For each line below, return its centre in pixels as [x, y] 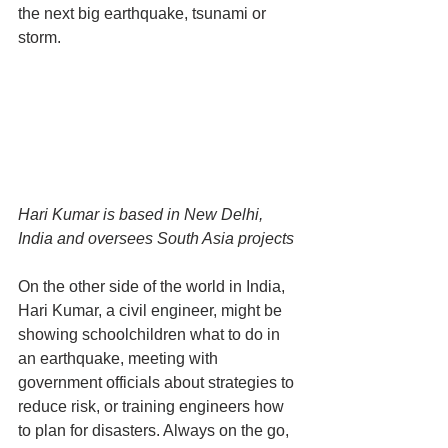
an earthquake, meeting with [120, 359]
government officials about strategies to [158, 383]
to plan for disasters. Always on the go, [155, 431]
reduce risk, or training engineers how [153, 407]
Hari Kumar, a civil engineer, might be [152, 311]
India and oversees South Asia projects [156, 239]
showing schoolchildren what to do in [151, 335]
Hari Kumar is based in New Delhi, [142, 215]
